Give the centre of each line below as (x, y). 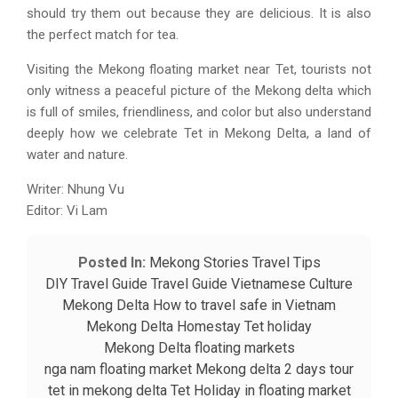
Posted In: (111, 263)
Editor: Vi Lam (69, 211)
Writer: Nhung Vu (76, 190)
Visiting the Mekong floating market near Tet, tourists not (199, 70)
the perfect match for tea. (103, 35)
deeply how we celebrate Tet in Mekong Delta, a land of (199, 134)
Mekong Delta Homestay (163, 327)
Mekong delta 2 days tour (275, 370)
